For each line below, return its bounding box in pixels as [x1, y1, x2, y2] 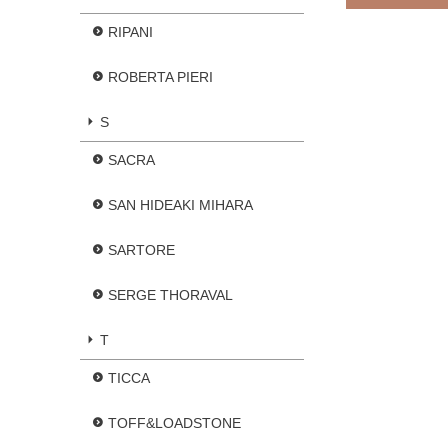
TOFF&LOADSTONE [108, 414, 241, 431]
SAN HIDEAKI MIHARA [108, 196, 253, 213]
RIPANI [108, 23, 153, 40]
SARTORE [108, 241, 175, 258]
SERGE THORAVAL [108, 286, 233, 303]
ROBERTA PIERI [108, 68, 213, 85]
